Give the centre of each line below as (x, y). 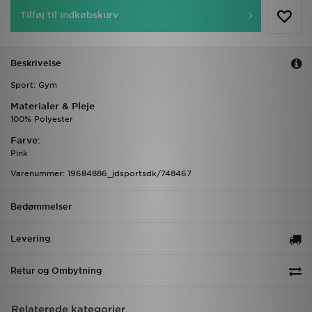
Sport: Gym (34, 85)
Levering (30, 239)
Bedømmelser (41, 207)
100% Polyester (42, 119)
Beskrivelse (36, 63)
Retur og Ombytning (56, 271)
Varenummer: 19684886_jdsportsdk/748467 (101, 174)
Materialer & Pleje (53, 107)
